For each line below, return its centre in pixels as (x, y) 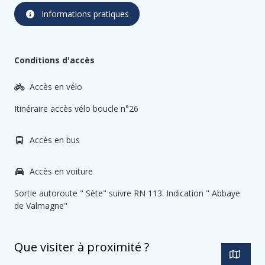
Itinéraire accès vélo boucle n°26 (76, 109)
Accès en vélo (54, 87)
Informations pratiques (85, 14)
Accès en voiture (60, 171)
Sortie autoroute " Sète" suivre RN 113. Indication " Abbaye (127, 193)
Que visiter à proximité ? (82, 247)
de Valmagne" (41, 206)
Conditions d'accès (54, 60)
